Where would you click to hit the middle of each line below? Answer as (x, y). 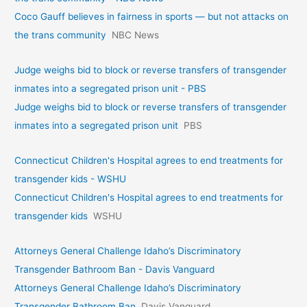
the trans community (61, 35)
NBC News (136, 35)
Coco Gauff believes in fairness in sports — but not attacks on (152, 17)
